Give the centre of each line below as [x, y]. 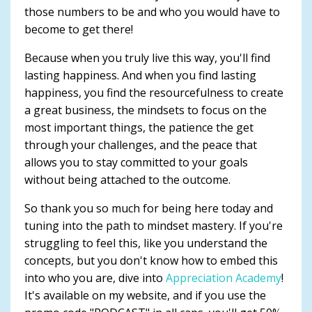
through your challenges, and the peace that [141, 145]
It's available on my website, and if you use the [145, 295]
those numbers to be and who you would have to [152, 11]
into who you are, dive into [95, 278]
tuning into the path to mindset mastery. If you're [154, 225]
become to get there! [79, 29]
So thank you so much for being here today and [149, 208]
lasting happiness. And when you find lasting [140, 75]
